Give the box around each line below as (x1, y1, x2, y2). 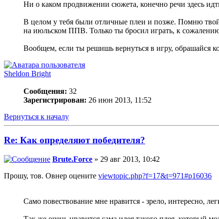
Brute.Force (52, 155, 92, 164)
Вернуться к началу (4, 112, 69, 121)
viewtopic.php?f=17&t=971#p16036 (98, 172, 212, 180)
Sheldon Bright (4, 69, 51, 78)
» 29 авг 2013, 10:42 (92, 155, 160, 164)
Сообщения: (23, 87, 67, 95)
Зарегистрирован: (23, 95, 87, 104)
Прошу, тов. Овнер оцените (4, 172, 98, 180)
